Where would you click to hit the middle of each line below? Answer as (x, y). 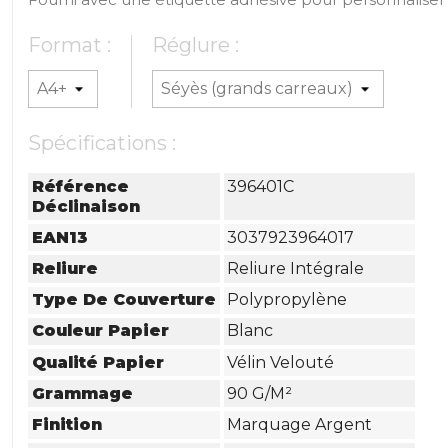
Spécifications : (102, 143)
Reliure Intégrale (296, 268)
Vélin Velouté (281, 362)
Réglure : (196, 45)
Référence (81, 186)
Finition (67, 424)
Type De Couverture (124, 300)
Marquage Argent (300, 424)
